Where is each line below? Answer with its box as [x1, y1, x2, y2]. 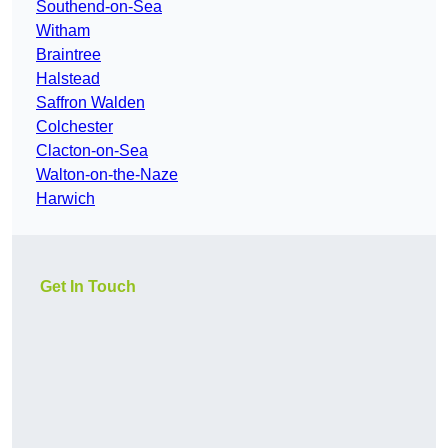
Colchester [36, 118, 113, 136]
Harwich [36, 190, 95, 208]
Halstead [36, 70, 100, 88]
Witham [36, 22, 90, 40]
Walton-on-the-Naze [36, 166, 178, 184]
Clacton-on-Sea [36, 142, 148, 160]
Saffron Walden [36, 94, 145, 112]
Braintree [36, 46, 101, 64]
